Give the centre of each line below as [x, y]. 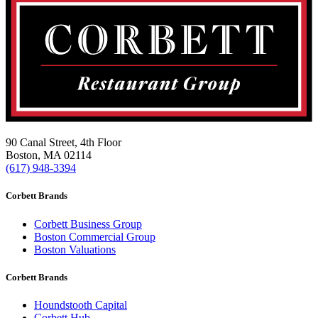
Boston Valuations [75, 249]
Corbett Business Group [88, 224]
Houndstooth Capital [81, 305]
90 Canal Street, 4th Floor [64, 143]
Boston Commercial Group [95, 236]
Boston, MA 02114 [49, 155]
